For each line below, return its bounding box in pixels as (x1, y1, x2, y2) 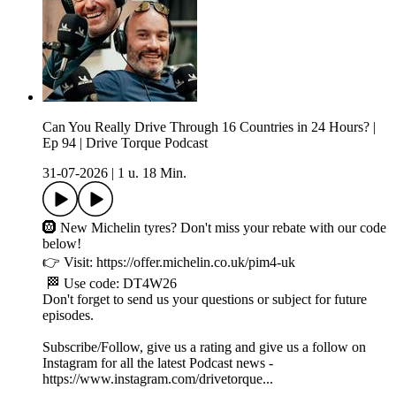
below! (42, 236, 85, 252)
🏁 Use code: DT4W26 (42, 276, 177, 292)
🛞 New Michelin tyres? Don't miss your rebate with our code (42, 220, 386, 236)
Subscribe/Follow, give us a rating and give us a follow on (42, 339, 366, 355)
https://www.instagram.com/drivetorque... (42, 371, 273, 387)
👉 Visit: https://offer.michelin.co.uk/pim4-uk (42, 255, 299, 270)
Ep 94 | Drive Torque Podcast (42, 135, 208, 151)
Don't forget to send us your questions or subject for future (42, 292, 367, 308)
